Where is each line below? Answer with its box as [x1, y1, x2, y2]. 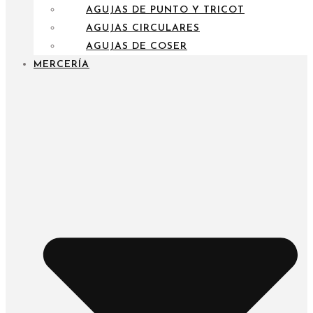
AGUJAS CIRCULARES [86, 22, 200, 34]
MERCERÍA [34, 59, 89, 70]
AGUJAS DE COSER [86, 41, 187, 52]
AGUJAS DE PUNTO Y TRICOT [86, 4, 245, 15]
